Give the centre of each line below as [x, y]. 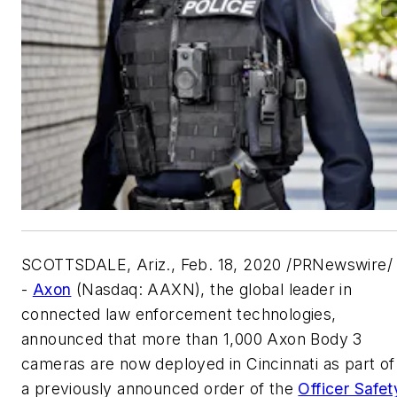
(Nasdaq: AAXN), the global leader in [212, 290]
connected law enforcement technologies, [179, 315]
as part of [357, 364]
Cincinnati [283, 364]
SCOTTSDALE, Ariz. [96, 265]
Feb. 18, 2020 [231, 265]
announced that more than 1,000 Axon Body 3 [192, 339]
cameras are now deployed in [134, 364]
